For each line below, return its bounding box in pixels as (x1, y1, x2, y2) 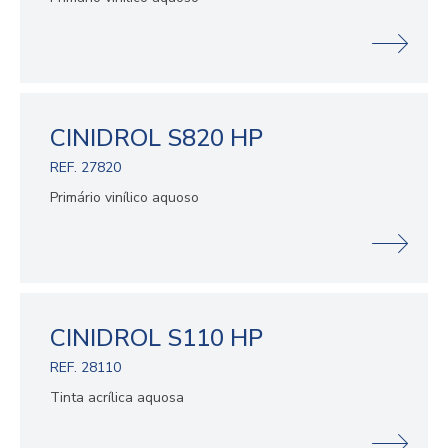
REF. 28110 (50, 358, 121, 378)
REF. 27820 (50, 158, 121, 178)
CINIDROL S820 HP (50, 122, 263, 155)
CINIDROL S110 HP (50, 322, 263, 355)
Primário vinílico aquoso (50, 188, 199, 208)
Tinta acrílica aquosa (50, 388, 184, 408)
